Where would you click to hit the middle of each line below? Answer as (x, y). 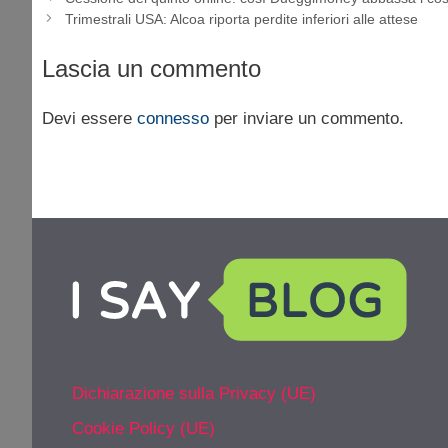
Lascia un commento (151, 69)
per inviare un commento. (306, 119)
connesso (173, 119)
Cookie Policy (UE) (143, 429)
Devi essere (89, 119)
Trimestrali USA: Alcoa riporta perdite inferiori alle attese (242, 18)
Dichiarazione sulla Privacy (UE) (194, 393)
